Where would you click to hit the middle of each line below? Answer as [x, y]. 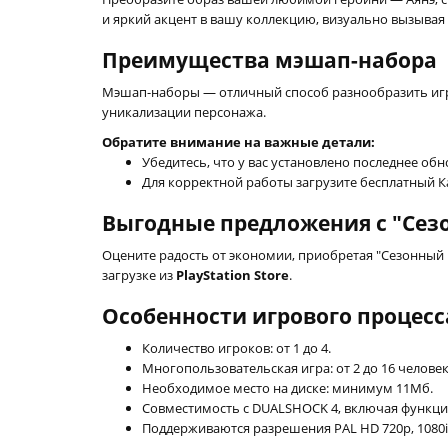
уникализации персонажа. [184, 112]
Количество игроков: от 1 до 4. [236, 348]
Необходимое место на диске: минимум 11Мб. [287, 388]
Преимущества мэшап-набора [269, 60]
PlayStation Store [232, 275]
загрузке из [139, 275]
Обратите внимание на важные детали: [238, 142]
